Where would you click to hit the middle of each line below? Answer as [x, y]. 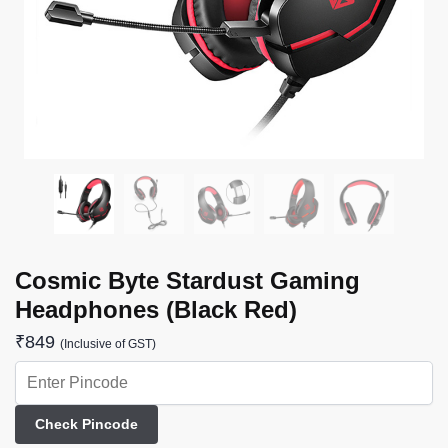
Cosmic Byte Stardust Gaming [187, 280]
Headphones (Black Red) [156, 309]
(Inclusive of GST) [108, 343]
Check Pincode [86, 424]
